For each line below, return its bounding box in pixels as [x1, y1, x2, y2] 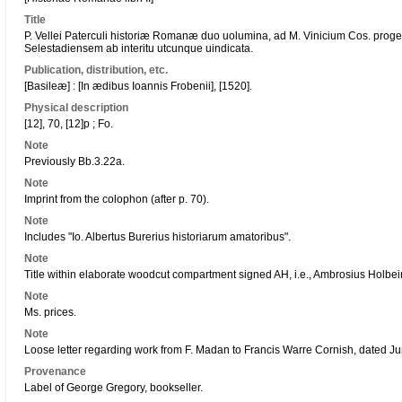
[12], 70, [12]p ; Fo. [24, 118, 113, 130]
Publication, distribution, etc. [24, 64, 168, 76]
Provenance [24, 365, 86, 378]
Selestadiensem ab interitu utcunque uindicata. [24, 42, 253, 55]
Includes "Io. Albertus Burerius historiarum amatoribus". [24, 231, 291, 243]
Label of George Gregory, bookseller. [24, 381, 203, 394]
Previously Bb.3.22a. [24, 155, 125, 168]
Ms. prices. [24, 306, 76, 319]
